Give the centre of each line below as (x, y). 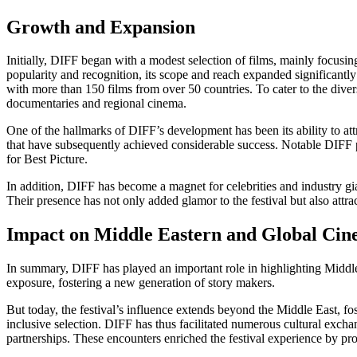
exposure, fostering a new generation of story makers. (141, 283)
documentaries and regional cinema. (96, 104)
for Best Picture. (47, 159)
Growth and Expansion (101, 27)
